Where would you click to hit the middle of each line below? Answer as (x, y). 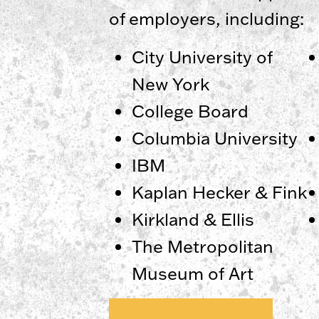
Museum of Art (192, 273)
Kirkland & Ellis (193, 219)
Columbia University (214, 138)
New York (170, 84)
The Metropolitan (202, 246)
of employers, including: (206, 18)
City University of (202, 57)
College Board (190, 111)
